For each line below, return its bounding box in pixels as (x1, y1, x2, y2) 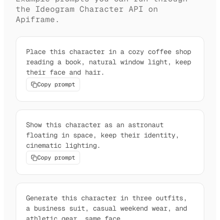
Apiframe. (16, 14, 60, 25)
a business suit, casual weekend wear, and (26, 204, 187, 213)
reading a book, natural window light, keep (26, 57, 191, 67)
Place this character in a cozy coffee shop (26, 47, 191, 56)
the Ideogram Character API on (16, 4, 158, 15)
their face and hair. (26, 68, 105, 77)
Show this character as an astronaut (26, 120, 164, 130)
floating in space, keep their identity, (26, 131, 179, 140)
